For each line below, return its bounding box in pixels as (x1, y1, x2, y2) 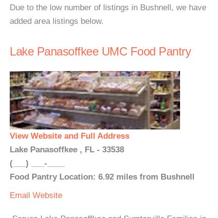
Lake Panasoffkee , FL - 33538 (10, 145, 124, 154)
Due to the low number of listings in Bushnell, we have (10, 3, 206, 12)
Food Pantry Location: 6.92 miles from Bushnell (10, 172, 195, 182)
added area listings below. (10, 17, 104, 26)
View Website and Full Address (10, 131, 129, 141)
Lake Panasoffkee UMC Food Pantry (10, 45, 191, 58)
